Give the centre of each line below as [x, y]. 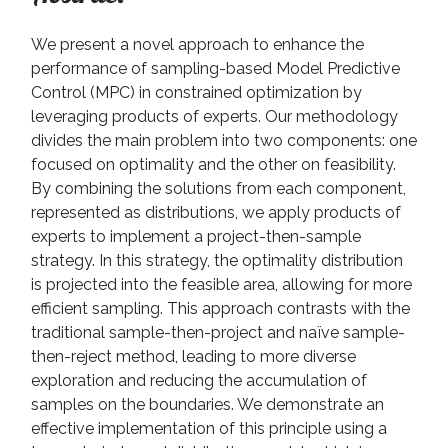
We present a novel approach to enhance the [197, 45]
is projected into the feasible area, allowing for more [221, 285]
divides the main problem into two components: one [224, 141]
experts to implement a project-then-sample [196, 237]
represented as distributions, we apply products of [216, 213]
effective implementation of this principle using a [209, 429]
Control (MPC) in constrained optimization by [196, 93]
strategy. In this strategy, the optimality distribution [217, 261]
